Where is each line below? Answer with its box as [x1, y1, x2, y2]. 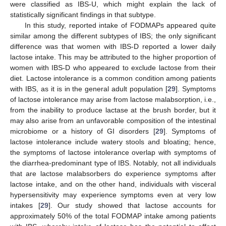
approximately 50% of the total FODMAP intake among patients [10, 212, 216, 220]
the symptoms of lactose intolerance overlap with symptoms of [10, 148, 216, 157]
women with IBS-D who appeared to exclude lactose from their [10, 64, 216, 72]
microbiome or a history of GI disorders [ [10, 127, 155, 136]
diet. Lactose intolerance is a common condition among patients [10, 74, 216, 83]
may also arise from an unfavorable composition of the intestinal [10, 117, 216, 125]
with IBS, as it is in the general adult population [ [10, 85, 168, 93]
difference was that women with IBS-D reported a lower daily [10, 42, 216, 51]
